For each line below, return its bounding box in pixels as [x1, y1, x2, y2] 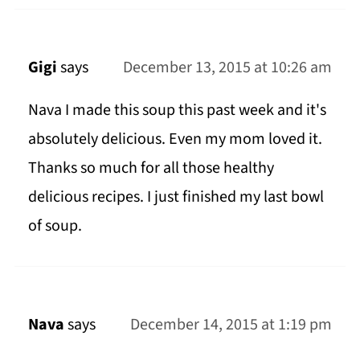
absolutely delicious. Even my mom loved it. [27, 127, 322, 150]
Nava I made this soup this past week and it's [27, 98, 326, 121]
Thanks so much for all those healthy [27, 156, 274, 179]
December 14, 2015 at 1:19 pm [130, 313, 333, 336]
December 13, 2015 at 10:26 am [123, 55, 333, 79]
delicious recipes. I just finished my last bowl [27, 185, 324, 208]
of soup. [27, 214, 82, 237]
